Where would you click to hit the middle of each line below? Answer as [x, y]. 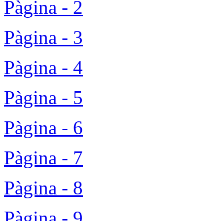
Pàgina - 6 [43, 127]
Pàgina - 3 [43, 37]
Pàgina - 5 [43, 97]
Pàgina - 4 [43, 67]
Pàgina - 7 [43, 157]
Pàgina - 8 [43, 187]
